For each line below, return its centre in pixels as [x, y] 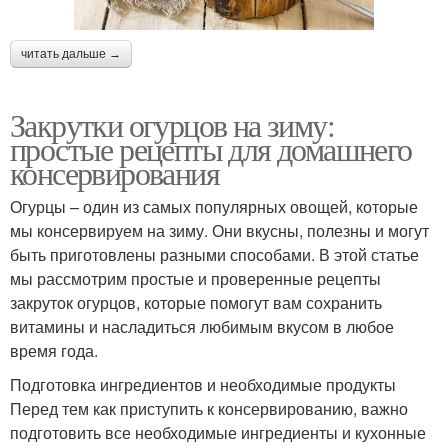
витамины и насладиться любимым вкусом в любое [202, 326]
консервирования [114, 172]
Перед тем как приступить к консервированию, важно [209, 408]
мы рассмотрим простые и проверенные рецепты [195, 278]
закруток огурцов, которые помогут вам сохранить [196, 302]
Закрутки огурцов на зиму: [172, 124]
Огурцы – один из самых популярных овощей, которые [214, 206]
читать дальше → [71, 53]
